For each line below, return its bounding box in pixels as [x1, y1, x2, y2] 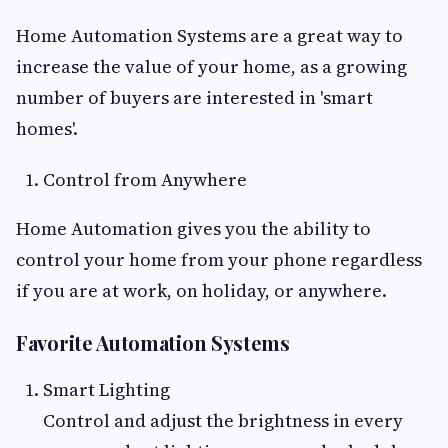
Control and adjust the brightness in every [43, 408, 403, 434]
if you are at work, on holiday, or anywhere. [16, 278, 387, 304]
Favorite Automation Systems [16, 329, 290, 357]
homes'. [16, 116, 78, 142]
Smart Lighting [43, 377, 170, 403]
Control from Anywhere [43, 167, 247, 193]
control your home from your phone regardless [16, 247, 422, 273]
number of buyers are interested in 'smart [16, 85, 373, 111]
